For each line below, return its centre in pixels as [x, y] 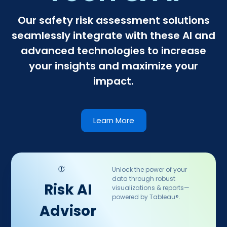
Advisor [68, 211]
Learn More [113, 121]
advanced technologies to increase [113, 51]
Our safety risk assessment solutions [113, 21]
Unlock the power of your [150, 170]
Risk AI [68, 190]
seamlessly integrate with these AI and [113, 36]
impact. [113, 81]
